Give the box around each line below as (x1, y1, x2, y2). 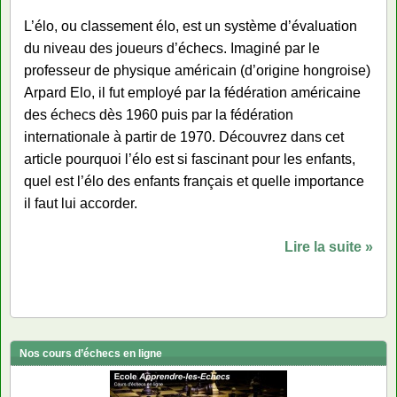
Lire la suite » (284, 239, 373, 254)
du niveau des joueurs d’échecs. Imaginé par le (24, 41, 320, 56)
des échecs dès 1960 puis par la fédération (24, 107, 293, 122)
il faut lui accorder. (24, 196, 137, 211)
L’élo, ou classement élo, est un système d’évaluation (24, 19, 357, 34)
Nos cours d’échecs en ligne (19, 347, 162, 360)
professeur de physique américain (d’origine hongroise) (24, 63, 370, 78)
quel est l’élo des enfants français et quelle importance (24, 174, 364, 189)
